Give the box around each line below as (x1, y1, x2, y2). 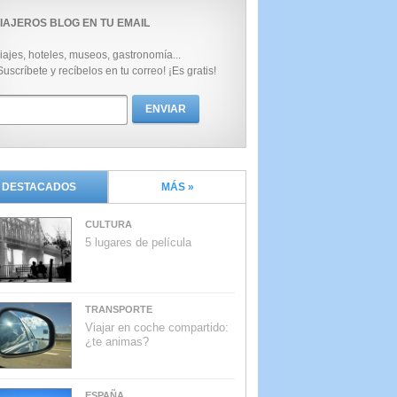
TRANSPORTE (85, 304, 152, 315)
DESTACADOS (2, 181, 76, 193)
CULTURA (85, 219, 132, 230)
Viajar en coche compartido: (85, 321, 229, 335)
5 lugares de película (85, 236, 191, 249)
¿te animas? (85, 335, 149, 349)
